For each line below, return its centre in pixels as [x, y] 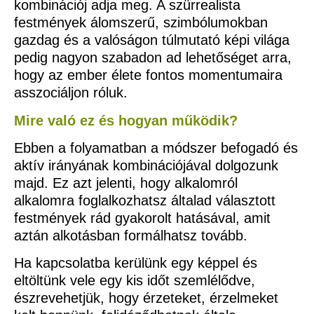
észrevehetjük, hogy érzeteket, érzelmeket [146, 298]
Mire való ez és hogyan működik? [126, 120]
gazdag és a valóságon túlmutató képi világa [152, 40]
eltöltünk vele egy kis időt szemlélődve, [135, 281]
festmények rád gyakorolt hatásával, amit [142, 218]
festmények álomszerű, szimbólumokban [141, 23]
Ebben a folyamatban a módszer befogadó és [156, 148]
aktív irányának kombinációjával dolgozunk [146, 165]
